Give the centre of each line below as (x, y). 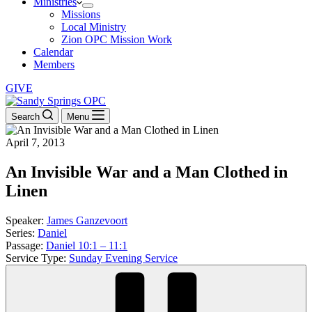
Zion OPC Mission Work (117, 39)
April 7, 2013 (35, 142)
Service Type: (36, 258)
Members (54, 64)
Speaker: (25, 220)
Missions (81, 14)
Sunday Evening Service (123, 258)
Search (25, 117)
